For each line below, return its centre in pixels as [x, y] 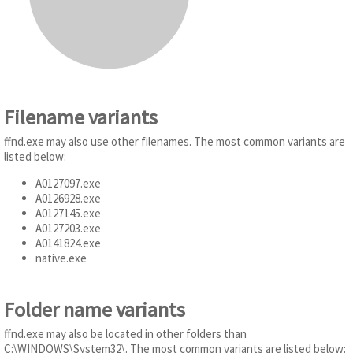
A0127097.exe [68, 183]
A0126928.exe [68, 198]
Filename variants [81, 117]
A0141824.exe [68, 243]
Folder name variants [95, 310]
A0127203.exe [68, 228]
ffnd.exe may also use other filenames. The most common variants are [175, 141]
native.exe [61, 258]
